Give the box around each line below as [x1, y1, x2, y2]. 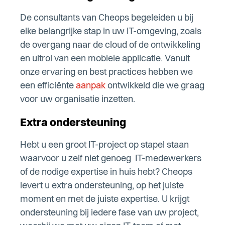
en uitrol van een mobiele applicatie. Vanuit [20, 54, 190, 64]
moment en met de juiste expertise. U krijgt [20, 195, 189, 204]
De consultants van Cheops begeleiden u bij [20, 14, 193, 23]
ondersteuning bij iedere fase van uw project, [20, 208, 199, 218]
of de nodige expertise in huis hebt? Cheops [20, 168, 192, 177]
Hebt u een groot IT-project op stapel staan [20, 141, 189, 150]
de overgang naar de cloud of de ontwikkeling [20, 41, 200, 50]
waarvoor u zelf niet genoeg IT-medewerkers [20, 154, 201, 164]
